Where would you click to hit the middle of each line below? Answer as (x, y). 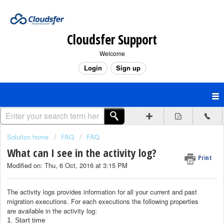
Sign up (128, 67)
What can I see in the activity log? (82, 153)
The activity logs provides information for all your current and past (102, 191)
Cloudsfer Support (112, 39)
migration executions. (39, 201)
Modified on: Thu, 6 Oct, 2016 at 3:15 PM (67, 165)
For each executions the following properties (135, 201)
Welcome (112, 53)
